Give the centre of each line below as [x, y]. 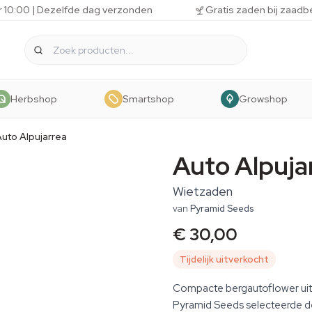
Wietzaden [203, 191]
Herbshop [34, 99]
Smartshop [148, 99]
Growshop [263, 99]
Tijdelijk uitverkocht [224, 259]
